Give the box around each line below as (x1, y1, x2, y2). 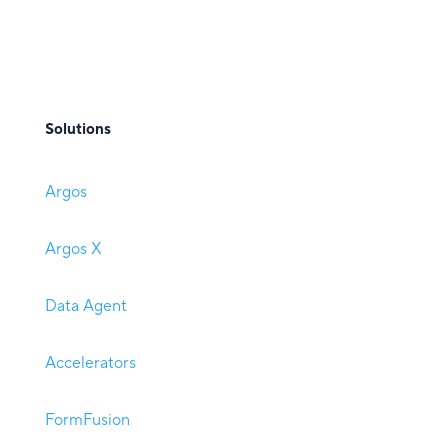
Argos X (44, 239, 102, 260)
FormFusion (44, 410, 130, 431)
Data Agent (44, 296, 127, 317)
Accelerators (44, 353, 136, 374)
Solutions (44, 120, 111, 140)
